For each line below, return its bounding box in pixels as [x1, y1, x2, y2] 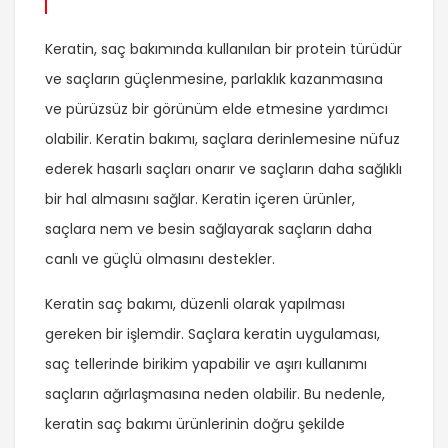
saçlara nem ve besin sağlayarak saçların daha [45, 219, 372, 240]
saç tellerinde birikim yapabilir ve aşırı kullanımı [45, 354, 367, 375]
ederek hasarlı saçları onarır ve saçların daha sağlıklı [45, 159, 402, 180]
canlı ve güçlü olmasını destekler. [45, 249, 275, 270]
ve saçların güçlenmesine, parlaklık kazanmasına [45, 69, 383, 90]
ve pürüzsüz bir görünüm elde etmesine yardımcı [45, 99, 388, 120]
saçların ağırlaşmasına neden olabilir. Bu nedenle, [45, 384, 385, 405]
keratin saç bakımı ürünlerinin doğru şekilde [45, 414, 345, 435]
